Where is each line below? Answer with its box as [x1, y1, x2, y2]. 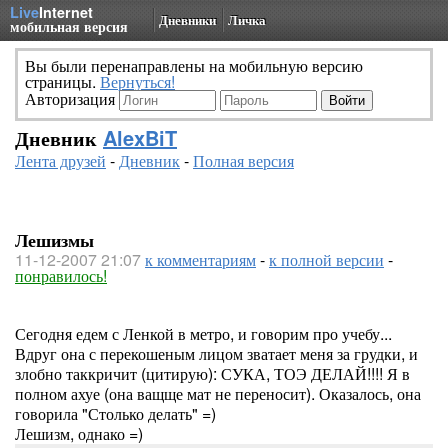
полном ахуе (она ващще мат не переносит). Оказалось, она [15, 382, 421, 405]
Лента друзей [15, 149, 106, 172]
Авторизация [25, 87, 119, 110]
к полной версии [269, 248, 384, 271]
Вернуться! [100, 70, 175, 93]
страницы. [25, 70, 100, 93]
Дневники [159, 10, 216, 29]
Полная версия [193, 149, 294, 172]
